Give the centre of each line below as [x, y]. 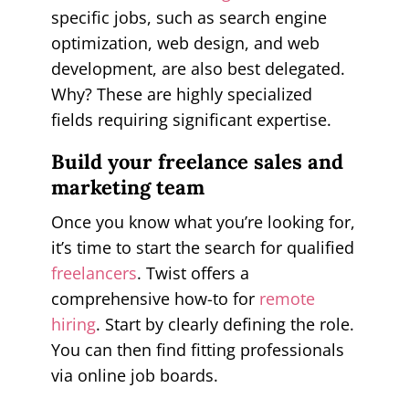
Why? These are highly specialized [181, 94]
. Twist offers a [193, 273]
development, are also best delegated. [198, 68]
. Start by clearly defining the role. [225, 324]
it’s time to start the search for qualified [202, 247]
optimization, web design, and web [185, 42]
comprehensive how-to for [155, 298]
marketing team [127, 187]
